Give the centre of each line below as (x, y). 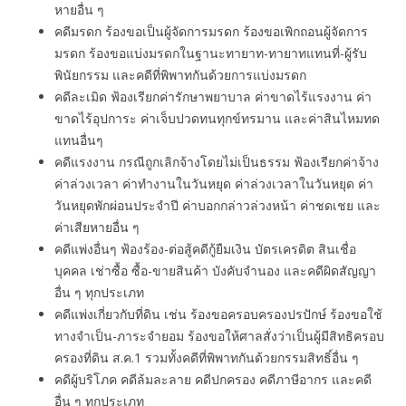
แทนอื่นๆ (79, 140)
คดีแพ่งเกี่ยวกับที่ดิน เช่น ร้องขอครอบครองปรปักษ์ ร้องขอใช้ (218, 314)
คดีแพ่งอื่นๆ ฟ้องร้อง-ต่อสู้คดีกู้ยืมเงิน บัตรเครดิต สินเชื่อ (205, 249)
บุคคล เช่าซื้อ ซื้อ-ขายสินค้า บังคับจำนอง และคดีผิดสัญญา (215, 271)
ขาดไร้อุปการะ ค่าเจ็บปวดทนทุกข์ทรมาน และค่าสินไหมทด (217, 118)
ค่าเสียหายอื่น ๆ (97, 227)
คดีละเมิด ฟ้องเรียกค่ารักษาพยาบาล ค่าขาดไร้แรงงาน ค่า (213, 97)
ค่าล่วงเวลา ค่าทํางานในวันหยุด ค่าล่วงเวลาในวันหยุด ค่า (214, 184)
